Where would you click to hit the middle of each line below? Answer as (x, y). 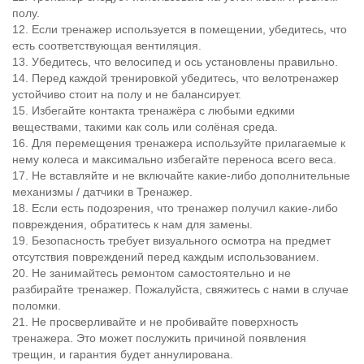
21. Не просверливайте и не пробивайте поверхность (155, 322)
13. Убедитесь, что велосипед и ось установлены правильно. (175, 62)
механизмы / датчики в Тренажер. (102, 192)
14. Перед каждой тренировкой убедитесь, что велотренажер (175, 78)
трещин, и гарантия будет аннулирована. (123, 355)
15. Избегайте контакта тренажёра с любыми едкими (154, 111)
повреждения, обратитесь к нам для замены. (132, 225)
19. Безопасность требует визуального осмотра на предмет (171, 241)
